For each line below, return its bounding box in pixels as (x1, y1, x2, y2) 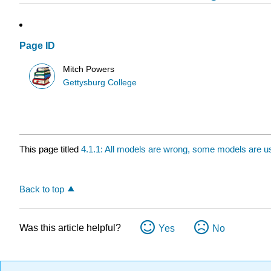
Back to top (19, 183, 64, 194)
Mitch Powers (63, 64, 115, 74)
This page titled (19, 144, 81, 155)
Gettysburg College (63, 77, 137, 87)
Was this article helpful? (19, 223, 121, 233)
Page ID (19, 41, 55, 51)
